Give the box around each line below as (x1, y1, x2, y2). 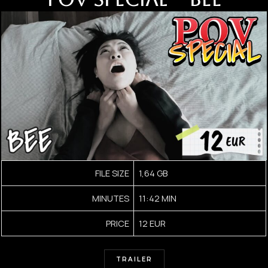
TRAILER (115, 255, 153, 263)
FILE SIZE (95, 166, 130, 179)
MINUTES (92, 191, 130, 204)
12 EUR (138, 217, 166, 229)
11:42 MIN (138, 191, 176, 204)
